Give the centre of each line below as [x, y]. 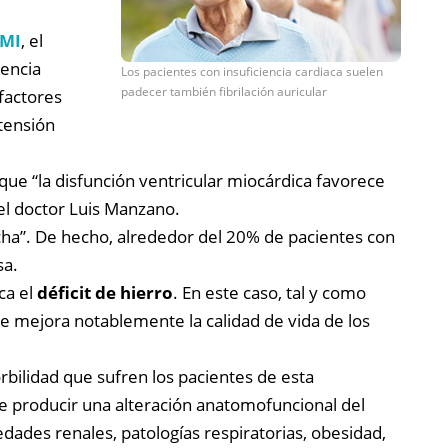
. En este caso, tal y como [269, 292]
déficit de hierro [105, 292]
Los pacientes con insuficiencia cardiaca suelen [252, 71]
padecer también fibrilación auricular [224, 91]
